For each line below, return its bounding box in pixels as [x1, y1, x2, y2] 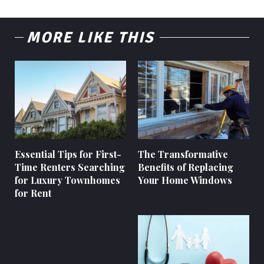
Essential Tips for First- [15, 147, 121, 160]
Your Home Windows [138, 173, 232, 186]
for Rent [15, 186, 51, 199]
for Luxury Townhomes [15, 173, 120, 186]
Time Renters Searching [15, 160, 125, 173]
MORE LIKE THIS [27, 28, 154, 48]
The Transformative [138, 147, 228, 160]
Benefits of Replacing [138, 160, 233, 173]
